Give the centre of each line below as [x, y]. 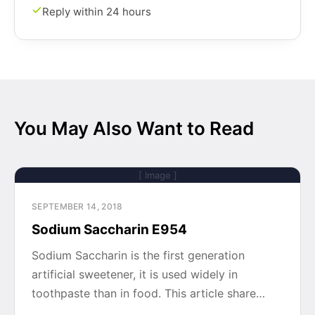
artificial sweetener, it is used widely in [135, 274]
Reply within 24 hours [97, 12]
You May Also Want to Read [134, 128]
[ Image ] [157, 175]
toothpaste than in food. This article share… [148, 293]
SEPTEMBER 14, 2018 [77, 206]
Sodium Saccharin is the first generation [138, 255]
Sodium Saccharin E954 [109, 230]
